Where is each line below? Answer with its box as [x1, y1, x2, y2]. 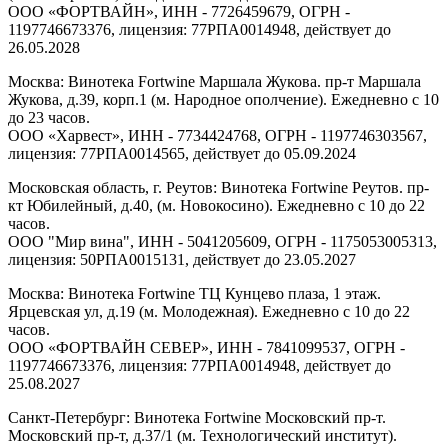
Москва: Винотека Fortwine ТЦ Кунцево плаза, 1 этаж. [8, 284, 381, 302]
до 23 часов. [8, 108, 90, 126]
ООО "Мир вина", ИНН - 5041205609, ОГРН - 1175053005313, [8, 232, 437, 250]
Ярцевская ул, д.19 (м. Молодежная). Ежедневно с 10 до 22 [8, 302, 410, 320]
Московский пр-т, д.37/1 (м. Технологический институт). [8, 426, 397, 444]
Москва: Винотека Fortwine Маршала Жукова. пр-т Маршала [8, 72, 421, 90]
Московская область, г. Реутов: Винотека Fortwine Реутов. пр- [8, 178, 429, 196]
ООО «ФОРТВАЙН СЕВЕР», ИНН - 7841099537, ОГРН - [8, 338, 405, 356]
